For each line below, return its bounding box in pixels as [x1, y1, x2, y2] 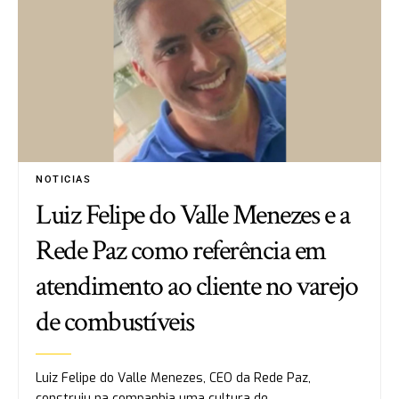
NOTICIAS [36, 174, 92, 186]
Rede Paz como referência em [36, 232, 326, 270]
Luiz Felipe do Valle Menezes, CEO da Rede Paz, [36, 370, 312, 387]
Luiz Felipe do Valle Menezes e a [36, 197, 350, 234]
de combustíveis [36, 304, 194, 341]
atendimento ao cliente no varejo [36, 268, 358, 305]
